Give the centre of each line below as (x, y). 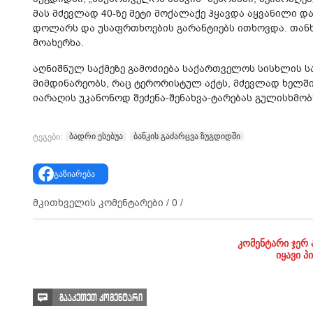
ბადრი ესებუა (96, 136)
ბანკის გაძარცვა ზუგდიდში (187, 136)
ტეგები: (48, 137)
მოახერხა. (58, 43)
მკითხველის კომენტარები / (102, 203)
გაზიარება (74, 173)
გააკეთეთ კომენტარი (101, 298)
